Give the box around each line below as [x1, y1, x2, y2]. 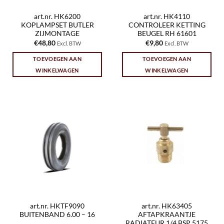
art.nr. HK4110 [143, 12, 190, 21]
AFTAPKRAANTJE [138, 210, 195, 218]
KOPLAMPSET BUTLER [20, 21, 94, 29]
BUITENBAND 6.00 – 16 [19, 210, 95, 218]
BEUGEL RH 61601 [137, 29, 196, 38]
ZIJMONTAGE [35, 29, 79, 38]
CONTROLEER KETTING [128, 21, 205, 29]
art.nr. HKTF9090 [30, 201, 84, 210]
